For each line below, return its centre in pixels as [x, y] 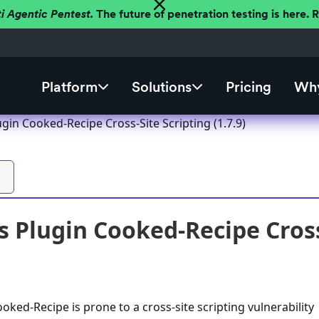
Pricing [248, 87]
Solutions [161, 87]
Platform [69, 87]
